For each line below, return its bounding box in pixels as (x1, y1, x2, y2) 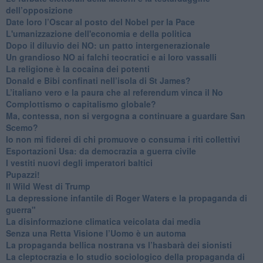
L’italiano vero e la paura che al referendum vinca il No (5, 86, 223, 98)
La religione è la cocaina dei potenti (5, 62, 150, 75)
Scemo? (5, 121, 38, 133)
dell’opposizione (5, 4, 73, 16)
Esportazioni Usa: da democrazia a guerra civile (5, 144, 196, 157)
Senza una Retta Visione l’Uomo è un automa (5, 227, 186, 239)
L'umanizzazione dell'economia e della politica (5, 27, 191, 39)
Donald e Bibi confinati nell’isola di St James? (5, 74, 191, 86)
